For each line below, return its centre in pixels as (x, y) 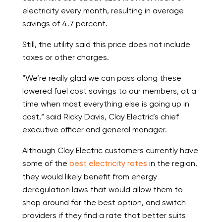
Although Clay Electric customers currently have (110, 151)
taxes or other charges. (65, 57)
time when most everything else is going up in (106, 104)
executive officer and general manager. (94, 130)
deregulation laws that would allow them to (102, 190)
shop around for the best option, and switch (104, 203)
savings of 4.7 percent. (65, 24)
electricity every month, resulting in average (103, 11)
